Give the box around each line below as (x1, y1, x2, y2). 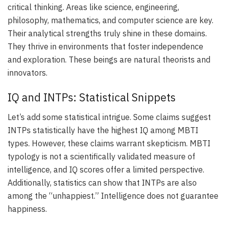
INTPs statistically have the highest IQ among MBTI (8, 125, 198, 136)
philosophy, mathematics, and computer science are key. (8, 15, 213, 25)
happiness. (8, 204, 47, 214)
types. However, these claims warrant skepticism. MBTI (8, 138, 210, 149)
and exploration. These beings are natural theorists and (8, 54, 210, 65)
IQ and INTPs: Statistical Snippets (8, 90, 176, 105)
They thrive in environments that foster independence (8, 41, 203, 51)
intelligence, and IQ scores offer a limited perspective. (8, 164, 204, 175)
